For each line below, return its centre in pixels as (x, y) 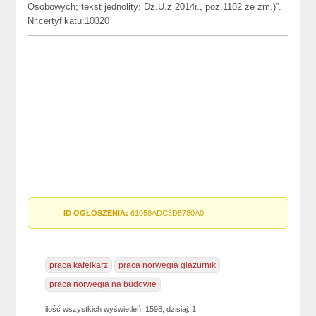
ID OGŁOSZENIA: (96, 213)
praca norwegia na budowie (103, 284)
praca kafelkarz (79, 265)
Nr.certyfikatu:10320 (69, 21)
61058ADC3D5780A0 (166, 213)
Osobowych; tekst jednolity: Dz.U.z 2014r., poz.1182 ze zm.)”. (155, 7)
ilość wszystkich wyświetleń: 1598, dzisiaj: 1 (121, 309)
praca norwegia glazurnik (168, 265)
